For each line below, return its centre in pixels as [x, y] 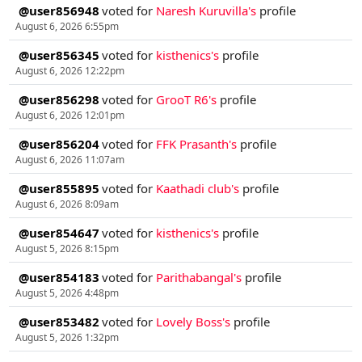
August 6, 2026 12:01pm [69, 116]
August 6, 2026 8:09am [67, 204]
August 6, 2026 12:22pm [69, 71]
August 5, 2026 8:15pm [67, 249]
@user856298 [59, 100]
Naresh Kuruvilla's [206, 11]
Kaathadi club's [198, 189]
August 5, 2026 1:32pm [67, 338]
